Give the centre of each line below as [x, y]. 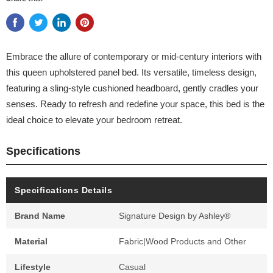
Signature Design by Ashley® [175, 216]
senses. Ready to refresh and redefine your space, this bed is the [135, 104]
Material [31, 242]
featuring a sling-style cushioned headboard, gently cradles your [132, 88]
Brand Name [40, 216]
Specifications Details [63, 190]
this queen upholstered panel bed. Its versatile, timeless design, [131, 73]
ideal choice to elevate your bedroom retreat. [94, 120]
